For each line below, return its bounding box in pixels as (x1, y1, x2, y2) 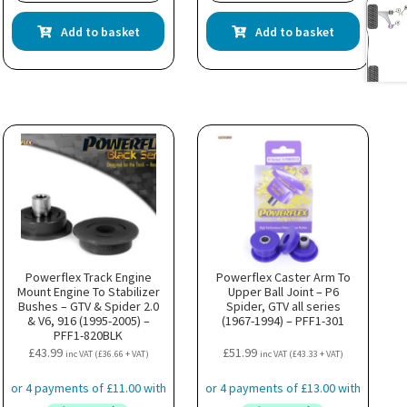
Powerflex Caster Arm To (215, 268, 351, 285)
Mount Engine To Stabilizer (16, 283, 160, 300)
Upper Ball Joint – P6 (227, 283, 339, 300)
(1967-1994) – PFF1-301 (222, 312, 345, 329)
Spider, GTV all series (225, 297, 341, 314)
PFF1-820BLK (54, 326, 124, 343)
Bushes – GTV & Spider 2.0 (17, 297, 159, 314)
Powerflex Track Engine (25, 268, 152, 285)
